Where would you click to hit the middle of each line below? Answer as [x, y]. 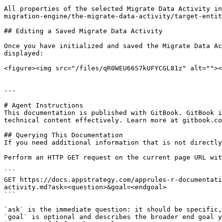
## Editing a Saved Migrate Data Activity [83, 31]
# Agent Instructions [44, 105]
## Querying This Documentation [63, 135]
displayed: [24, 53]
